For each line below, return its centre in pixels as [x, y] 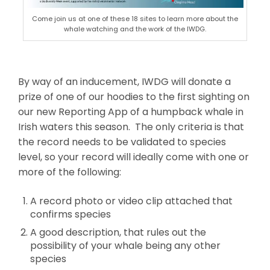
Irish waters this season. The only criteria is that [131, 127]
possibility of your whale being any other [125, 246]
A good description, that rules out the [118, 233]
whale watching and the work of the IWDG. [135, 29]
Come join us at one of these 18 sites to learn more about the [135, 19]
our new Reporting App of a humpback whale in [131, 112]
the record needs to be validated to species [122, 142]
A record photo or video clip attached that [131, 201]
